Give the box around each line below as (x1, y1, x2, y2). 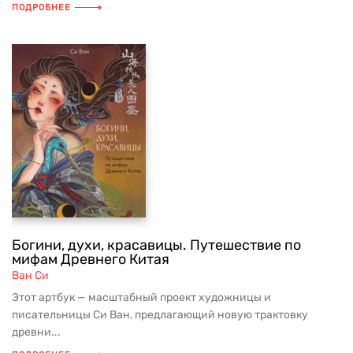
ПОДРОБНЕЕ (12, 2, 71, 13)
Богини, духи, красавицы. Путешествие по (12, 236, 301, 254)
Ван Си (12, 269, 49, 282)
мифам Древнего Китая (12, 251, 169, 268)
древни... (12, 325, 61, 339)
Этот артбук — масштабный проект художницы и (12, 291, 271, 304)
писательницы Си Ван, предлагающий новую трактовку (12, 308, 308, 321)
